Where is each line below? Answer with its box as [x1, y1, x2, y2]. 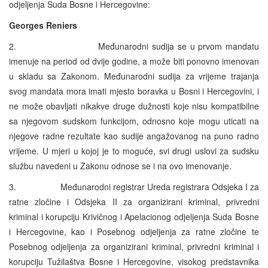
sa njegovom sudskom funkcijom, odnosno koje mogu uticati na [9, 114, 259, 127]
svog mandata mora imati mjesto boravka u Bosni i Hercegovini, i [9, 84, 259, 97]
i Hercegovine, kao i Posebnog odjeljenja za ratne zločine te [9, 225, 259, 237]
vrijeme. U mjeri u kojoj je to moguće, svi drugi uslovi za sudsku [9, 144, 259, 157]
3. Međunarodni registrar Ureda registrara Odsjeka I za [9, 180, 259, 193]
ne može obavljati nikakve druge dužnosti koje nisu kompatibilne [9, 99, 259, 112]
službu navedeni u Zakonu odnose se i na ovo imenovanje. [9, 159, 232, 172]
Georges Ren [9, 19, 62, 31]
